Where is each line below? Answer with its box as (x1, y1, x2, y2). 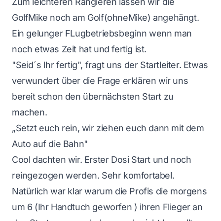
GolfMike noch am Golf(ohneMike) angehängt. (12, 12, 199, 23)
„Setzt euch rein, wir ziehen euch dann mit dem (12, 123, 204, 133)
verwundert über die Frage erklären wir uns (12, 75, 188, 86)
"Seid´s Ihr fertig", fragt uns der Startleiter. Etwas (12, 60, 208, 70)
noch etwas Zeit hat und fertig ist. (12, 44, 147, 54)
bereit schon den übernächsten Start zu (12, 91, 174, 102)
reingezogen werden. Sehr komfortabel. (12, 170, 175, 181)
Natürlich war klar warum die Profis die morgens (12, 186, 207, 196)
